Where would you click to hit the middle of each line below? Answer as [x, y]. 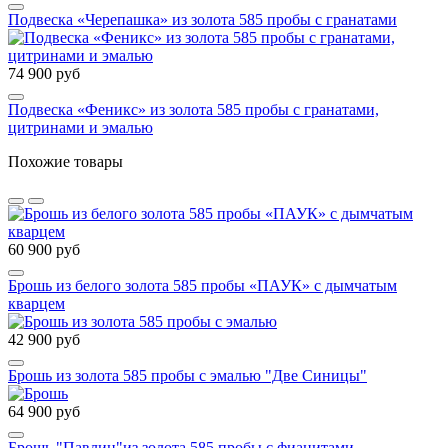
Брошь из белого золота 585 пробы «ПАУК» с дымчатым [202, 286]
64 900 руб [44, 412]
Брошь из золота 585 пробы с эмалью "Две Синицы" [187, 376]
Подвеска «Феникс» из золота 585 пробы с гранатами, [193, 110]
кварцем [36, 304]
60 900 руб [44, 250]
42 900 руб [44, 340]
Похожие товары [65, 162]
